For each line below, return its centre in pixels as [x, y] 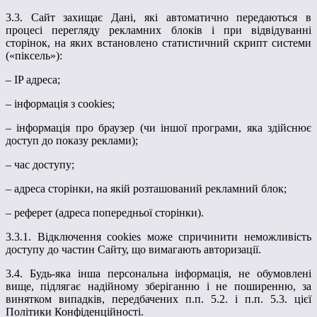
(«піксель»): [34, 55]
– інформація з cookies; [60, 103]
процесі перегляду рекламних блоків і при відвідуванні [158, 30]
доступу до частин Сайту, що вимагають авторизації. [133, 249]
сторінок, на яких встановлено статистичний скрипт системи [158, 42]
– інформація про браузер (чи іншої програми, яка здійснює [158, 127]
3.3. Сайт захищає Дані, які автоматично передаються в [158, 17]
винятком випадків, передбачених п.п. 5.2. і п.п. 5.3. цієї [158, 299]
